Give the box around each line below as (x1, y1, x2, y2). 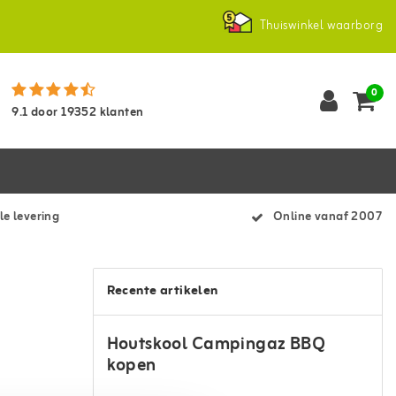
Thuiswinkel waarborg (259, 16, 383, 36)
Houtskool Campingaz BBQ (106, 329, 326, 360)
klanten (96, 103, 144, 123)
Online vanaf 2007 (273, 207, 383, 227)
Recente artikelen (106, 280, 218, 302)
